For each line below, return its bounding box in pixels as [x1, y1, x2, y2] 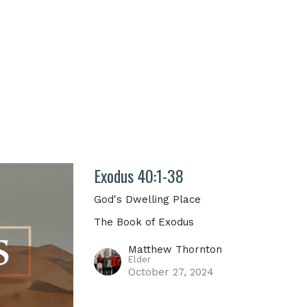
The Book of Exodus [94, 215, 195, 228]
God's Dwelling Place [94, 193, 201, 206]
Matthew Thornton [128, 243, 223, 256]
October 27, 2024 [128, 265, 214, 278]
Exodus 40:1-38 [94, 162, 184, 188]
